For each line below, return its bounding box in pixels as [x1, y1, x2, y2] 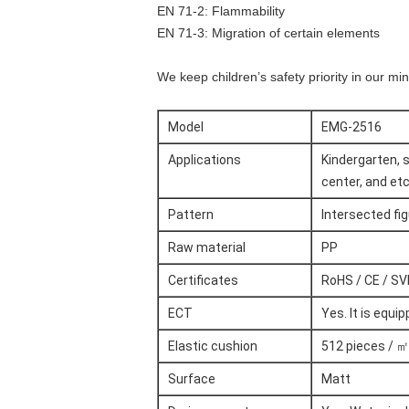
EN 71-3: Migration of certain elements [157, 26, 380, 40]
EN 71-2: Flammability [157, 4, 285, 18]
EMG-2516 [321, 120, 382, 134]
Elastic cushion [168, 339, 257, 353]
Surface [168, 372, 215, 386]
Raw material [168, 240, 246, 255]
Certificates [168, 273, 238, 288]
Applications [168, 152, 241, 167]
